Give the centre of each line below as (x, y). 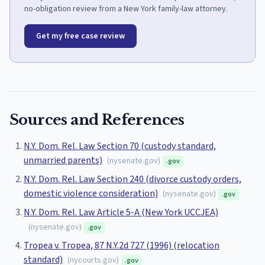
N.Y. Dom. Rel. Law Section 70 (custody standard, (120, 146)
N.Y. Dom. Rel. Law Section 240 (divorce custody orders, (132, 180)
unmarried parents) (63, 161)
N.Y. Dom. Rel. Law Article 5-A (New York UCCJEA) (121, 213)
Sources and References (97, 120)
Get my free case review (80, 36)
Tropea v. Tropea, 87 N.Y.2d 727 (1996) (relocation (122, 246)
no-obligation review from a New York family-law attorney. (126, 9)
